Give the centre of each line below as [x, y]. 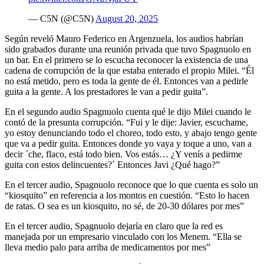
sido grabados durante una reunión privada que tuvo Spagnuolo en [128, 49]
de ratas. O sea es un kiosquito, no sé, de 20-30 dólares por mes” [124, 206]
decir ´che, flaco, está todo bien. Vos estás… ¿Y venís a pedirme [123, 154]
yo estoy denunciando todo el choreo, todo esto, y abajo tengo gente [131, 133]
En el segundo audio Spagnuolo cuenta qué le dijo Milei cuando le [128, 112]
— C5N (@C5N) [62, 19]
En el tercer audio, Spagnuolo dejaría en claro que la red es [114, 226]
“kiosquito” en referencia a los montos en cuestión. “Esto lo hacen [127, 196]
